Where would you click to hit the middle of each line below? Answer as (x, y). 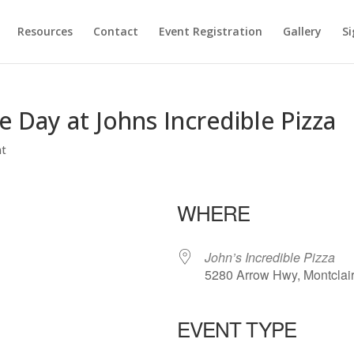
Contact (115, 31)
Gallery (302, 31)
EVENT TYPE (237, 328)
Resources (45, 31)
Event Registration (210, 31)
